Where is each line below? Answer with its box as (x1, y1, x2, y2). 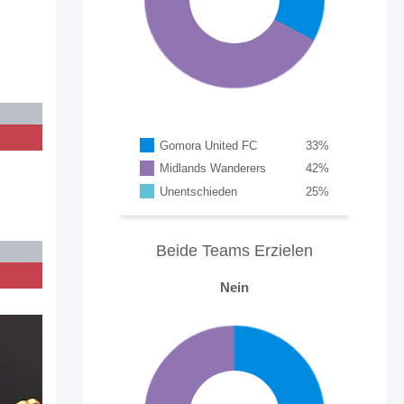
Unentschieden (160, 184, 238, 198)
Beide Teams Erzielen (155, 241, 313, 260)
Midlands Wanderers (160, 161, 267, 176)
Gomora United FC (160, 138, 258, 152)
